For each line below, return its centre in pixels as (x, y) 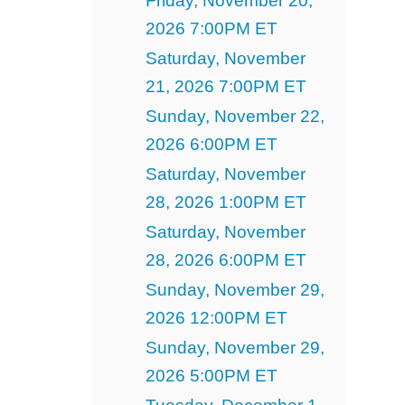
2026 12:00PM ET (216, 317)
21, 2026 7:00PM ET (226, 86)
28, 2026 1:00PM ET (226, 202)
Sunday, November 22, (235, 116)
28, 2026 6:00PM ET (226, 259)
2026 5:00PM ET (211, 375)
